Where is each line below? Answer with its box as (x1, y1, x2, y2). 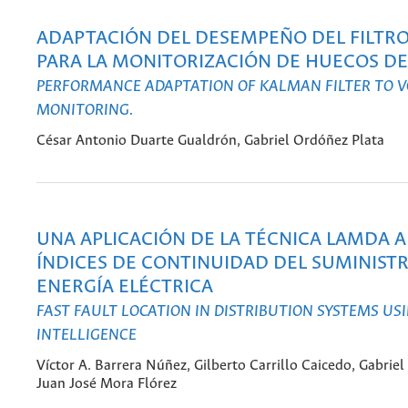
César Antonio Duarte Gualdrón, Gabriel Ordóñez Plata (36, 133, 384, 149)
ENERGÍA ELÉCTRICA (36, 276, 213, 298)
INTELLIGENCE (36, 325, 137, 344)
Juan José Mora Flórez (36, 376, 177, 393)
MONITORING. (36, 100, 134, 119)
